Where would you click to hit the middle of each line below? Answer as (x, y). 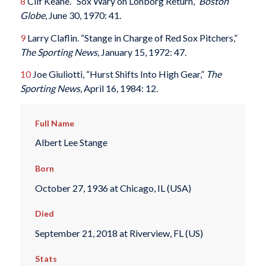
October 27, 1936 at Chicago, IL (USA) (113, 188)
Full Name (54, 123)
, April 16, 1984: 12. (119, 88)
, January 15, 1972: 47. (142, 52)
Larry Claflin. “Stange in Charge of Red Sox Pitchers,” (131, 37)
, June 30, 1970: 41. (83, 15)
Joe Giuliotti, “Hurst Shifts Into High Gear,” (118, 74)
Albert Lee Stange (71, 142)
